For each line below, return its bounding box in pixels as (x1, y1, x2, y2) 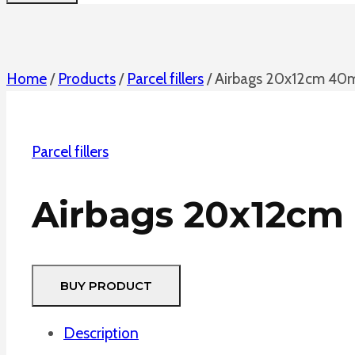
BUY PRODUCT (60, 278, 152, 294)
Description (63, 324, 139, 343)
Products (58, 70, 116, 89)
